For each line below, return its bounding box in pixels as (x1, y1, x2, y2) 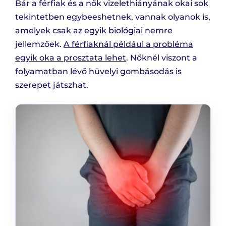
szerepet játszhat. (15, 80, 88, 90)
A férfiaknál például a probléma (64, 39, 193, 49)
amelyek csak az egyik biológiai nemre (15, 26, 173, 36)
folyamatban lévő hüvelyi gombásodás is (15, 67, 182, 77)
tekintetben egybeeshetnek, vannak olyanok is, (15, 12, 210, 22)
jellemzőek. (15, 39, 64, 49)
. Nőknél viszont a (126, 53, 197, 63)
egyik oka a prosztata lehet (15, 53, 126, 63)
